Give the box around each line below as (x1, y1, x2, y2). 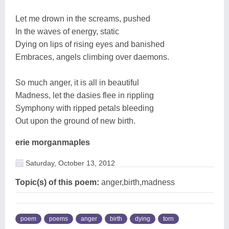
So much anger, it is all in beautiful (15, 78, 139, 87)
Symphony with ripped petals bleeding (15, 103, 154, 112)
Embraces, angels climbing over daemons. (15, 52, 169, 61)
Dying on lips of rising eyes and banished (15, 39, 165, 49)
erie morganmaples (15, 138, 90, 147)
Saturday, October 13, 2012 (24, 158, 115, 167)
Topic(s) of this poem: (15, 177, 99, 187)
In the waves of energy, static (15, 27, 119, 36)
